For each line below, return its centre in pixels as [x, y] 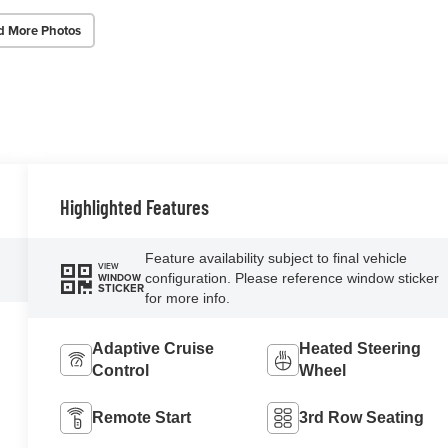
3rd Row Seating [361, 417]
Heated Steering [359, 348]
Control [121, 370]
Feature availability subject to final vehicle [275, 257]
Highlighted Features [135, 206]
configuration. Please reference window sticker [291, 277]
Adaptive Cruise [153, 348]
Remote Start [142, 417]
